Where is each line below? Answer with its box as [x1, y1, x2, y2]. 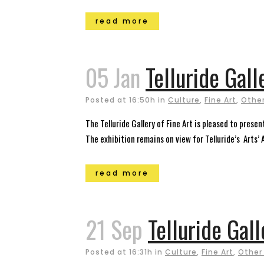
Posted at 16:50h [85, 95, 156, 105]
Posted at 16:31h [85, 247, 153, 257]
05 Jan [85, 60, 140, 95]
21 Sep [85, 212, 143, 247]
